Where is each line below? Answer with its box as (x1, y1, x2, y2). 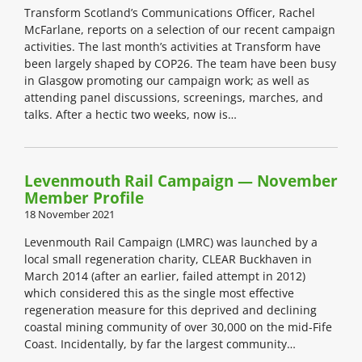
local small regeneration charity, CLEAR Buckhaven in (24, 251, 312, 267)
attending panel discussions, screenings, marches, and (24, 90, 323, 106)
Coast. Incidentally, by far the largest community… (24, 336, 296, 352)
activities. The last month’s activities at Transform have (24, 39, 321, 55)
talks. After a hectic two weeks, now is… (24, 107, 237, 123)
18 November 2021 (24, 207, 115, 222)
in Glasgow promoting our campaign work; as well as (24, 73, 309, 89)
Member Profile (24, 187, 144, 209)
